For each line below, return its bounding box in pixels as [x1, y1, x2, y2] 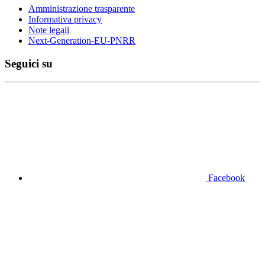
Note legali [28, 25, 69, 35]
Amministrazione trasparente [28, 4, 135, 14]
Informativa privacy [28, 14, 102, 25]
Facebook [208, 172, 245, 183]
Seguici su [5, 57, 53, 70]
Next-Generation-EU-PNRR [28, 35, 135, 46]
